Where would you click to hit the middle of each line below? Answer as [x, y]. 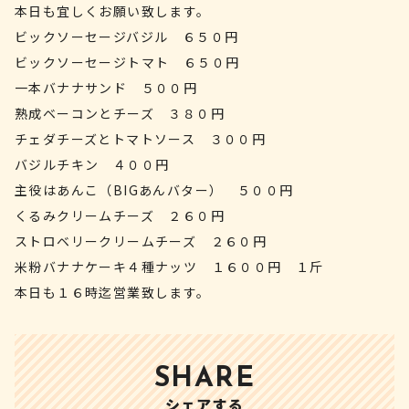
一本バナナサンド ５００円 [106, 88]
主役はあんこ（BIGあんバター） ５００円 [154, 190]
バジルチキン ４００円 [92, 164]
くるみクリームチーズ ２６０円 [120, 215]
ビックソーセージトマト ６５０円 [127, 62]
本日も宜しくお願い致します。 [113, 11]
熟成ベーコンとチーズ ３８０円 [120, 113]
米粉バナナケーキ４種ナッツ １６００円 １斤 [169, 267]
